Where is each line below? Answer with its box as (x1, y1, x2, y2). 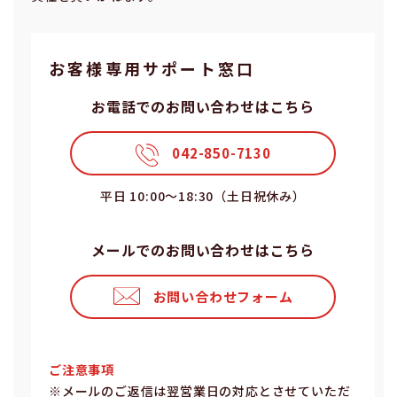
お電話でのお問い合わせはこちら (90, 96, 315, 117)
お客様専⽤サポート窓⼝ (49, 57, 256, 80)
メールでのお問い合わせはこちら (90, 239, 315, 261)
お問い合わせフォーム (152, 287, 293, 306)
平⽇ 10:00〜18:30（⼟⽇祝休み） (100, 187, 306, 205)
